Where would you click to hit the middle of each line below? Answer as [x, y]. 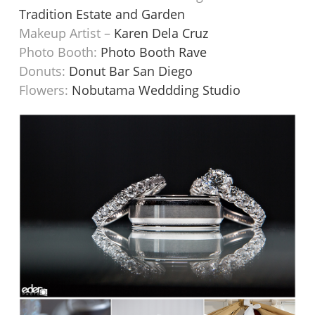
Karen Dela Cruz [161, 33]
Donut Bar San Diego [131, 71]
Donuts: [44, 71]
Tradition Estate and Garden [102, 14]
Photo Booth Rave [154, 52]
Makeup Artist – [67, 33]
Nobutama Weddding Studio [156, 90]
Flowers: [46, 90]
